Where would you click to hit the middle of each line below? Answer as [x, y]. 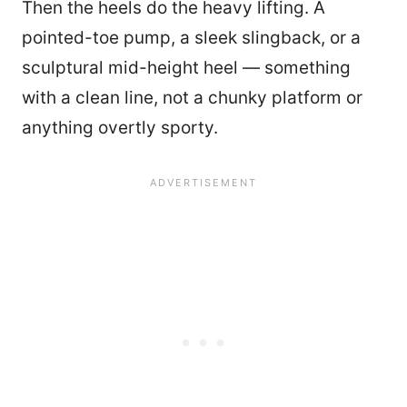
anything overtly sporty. [120, 128]
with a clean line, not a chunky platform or [192, 98]
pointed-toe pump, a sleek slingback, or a [191, 38]
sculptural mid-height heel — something [186, 68]
